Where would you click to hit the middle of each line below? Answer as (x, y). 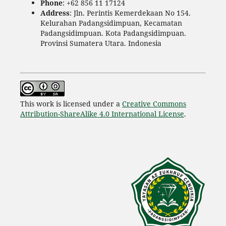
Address (55, 13)
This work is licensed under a (71, 103)
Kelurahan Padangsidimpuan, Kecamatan (111, 23)
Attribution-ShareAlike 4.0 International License (102, 114)
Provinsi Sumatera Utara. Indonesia (101, 43)
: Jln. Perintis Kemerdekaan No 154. (130, 13)
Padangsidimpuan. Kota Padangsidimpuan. (113, 33)
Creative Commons (154, 103)
